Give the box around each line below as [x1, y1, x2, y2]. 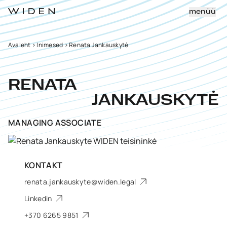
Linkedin [24, 194, 54, 203]
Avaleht [8, 41, 31, 49]
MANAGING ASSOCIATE [8, 117, 102, 128]
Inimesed [36, 41, 63, 49]
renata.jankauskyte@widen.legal [24, 177, 138, 186]
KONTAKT [24, 160, 63, 171]
